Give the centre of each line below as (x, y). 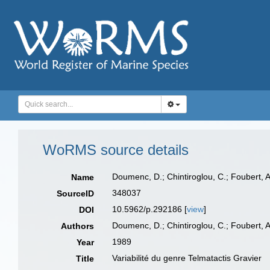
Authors (78, 226)
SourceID (76, 193)
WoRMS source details (116, 150)
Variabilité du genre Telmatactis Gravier (187, 258)
